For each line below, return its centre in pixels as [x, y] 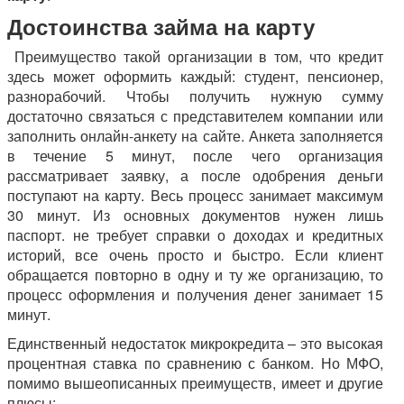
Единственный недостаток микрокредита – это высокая [195, 343]
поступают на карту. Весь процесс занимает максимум [195, 195]
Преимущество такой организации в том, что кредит [199, 56]
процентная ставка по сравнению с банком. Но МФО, [195, 363]
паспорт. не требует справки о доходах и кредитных [195, 235]
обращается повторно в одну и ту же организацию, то [195, 275]
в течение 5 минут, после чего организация [195, 156]
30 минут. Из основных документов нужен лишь [195, 215]
